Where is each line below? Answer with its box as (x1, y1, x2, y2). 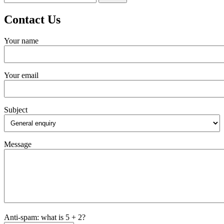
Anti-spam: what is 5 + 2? (4, 212, 85, 221)
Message (4, 139, 31, 148)
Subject (4, 105, 27, 114)
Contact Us (4, 12, 60, 26)
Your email (4, 70, 38, 79)
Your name (4, 36, 38, 45)
